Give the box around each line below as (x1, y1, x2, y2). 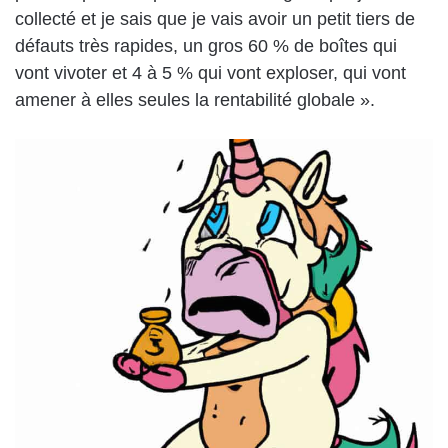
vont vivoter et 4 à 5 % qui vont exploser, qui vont (15, 62, 406, 83)
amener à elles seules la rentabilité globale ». (15, 89, 375, 110)
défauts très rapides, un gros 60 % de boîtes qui (15, 35, 397, 56)
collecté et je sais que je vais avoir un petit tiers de (15, 8, 415, 29)
